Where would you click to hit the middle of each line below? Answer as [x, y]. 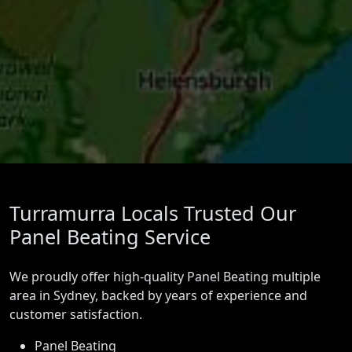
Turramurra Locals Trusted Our [153, 213]
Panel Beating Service [110, 237]
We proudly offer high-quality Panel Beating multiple [165, 277]
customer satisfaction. [76, 315]
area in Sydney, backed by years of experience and [158, 296]
